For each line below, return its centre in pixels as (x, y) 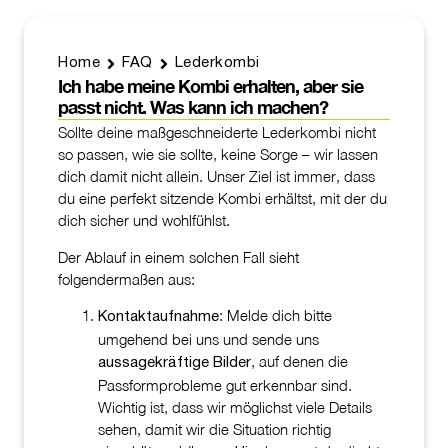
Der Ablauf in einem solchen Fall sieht (179, 256)
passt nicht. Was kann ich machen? (193, 107)
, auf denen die (300, 360)
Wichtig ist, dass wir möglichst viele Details (235, 406)
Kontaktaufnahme (159, 316)
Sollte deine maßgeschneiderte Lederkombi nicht (217, 132)
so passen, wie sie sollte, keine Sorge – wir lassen (218, 154)
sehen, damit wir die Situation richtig (215, 428)
